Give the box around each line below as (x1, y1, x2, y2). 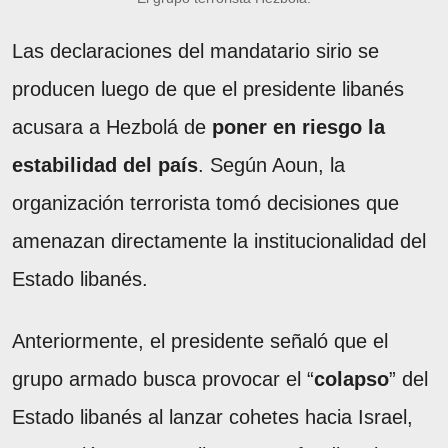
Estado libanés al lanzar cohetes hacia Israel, (12, 405, 413, 428)
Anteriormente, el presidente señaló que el (12, 329, 388, 352)
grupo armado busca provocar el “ (12, 367, 314, 390)
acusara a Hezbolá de (12, 115, 212, 138)
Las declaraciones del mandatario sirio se (12, 39, 379, 62)
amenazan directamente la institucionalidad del (12, 229, 426, 252)
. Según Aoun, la (198, 153, 345, 176)
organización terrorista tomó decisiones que (12, 191, 399, 214)
